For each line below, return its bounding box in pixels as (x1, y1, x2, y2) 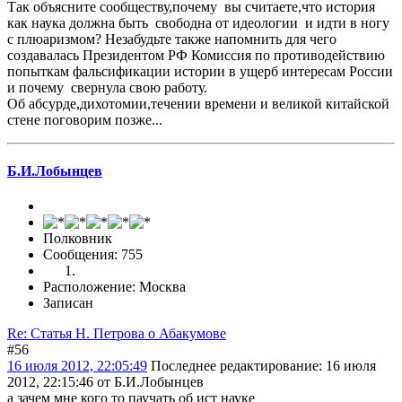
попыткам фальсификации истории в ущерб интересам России (7, 63, 393, 79)
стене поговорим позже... (7, 111, 162, 127)
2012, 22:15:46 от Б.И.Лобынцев (7, 374, 204, 390)
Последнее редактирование (151, 358, 319, 374)
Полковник (43, 231, 112, 247)
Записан (43, 295, 93, 311)
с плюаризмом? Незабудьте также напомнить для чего (7, 31, 336, 47)
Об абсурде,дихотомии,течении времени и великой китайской (7, 95, 389, 111)
